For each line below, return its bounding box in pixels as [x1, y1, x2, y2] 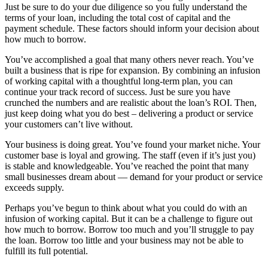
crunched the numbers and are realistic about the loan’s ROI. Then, [5, 97, 257, 108]
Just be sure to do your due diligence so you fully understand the [5, 1, 247, 12]
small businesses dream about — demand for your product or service [5, 171, 263, 182]
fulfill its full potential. [5, 245, 88, 256]
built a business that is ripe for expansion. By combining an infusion [5, 65, 260, 75]
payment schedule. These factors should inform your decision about [5, 23, 259, 33]
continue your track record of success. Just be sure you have [5, 86, 230, 97]
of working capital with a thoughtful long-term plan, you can [5, 75, 233, 86]
